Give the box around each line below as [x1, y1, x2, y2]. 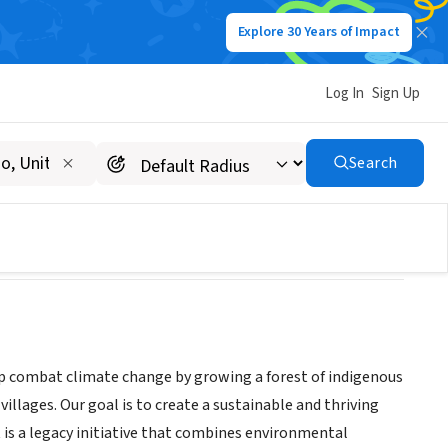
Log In [325, 82, 364, 104]
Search [348, 152, 398, 174]
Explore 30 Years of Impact [238, 22, 400, 42]
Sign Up [372, 82, 420, 104]
